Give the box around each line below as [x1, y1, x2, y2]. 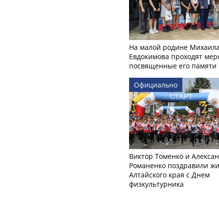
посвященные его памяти [129, 61, 217, 70]
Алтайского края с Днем [129, 170, 210, 180]
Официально [134, 80, 177, 89]
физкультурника [129, 179, 184, 189]
